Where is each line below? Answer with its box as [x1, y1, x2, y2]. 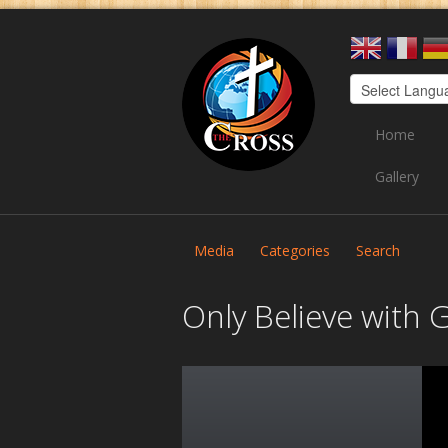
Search [356, 241, 400, 260]
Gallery [374, 167, 419, 186]
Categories [260, 241, 330, 260]
